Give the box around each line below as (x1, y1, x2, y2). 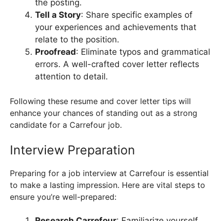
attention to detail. (35, 71, 108, 81)
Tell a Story (35, 9, 81, 20)
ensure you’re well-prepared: (10, 192, 116, 202)
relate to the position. (35, 34, 119, 44)
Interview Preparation (10, 143, 135, 158)
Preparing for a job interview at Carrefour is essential (10, 168, 209, 179)
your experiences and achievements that (35, 22, 196, 32)
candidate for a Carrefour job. (10, 120, 122, 130)
